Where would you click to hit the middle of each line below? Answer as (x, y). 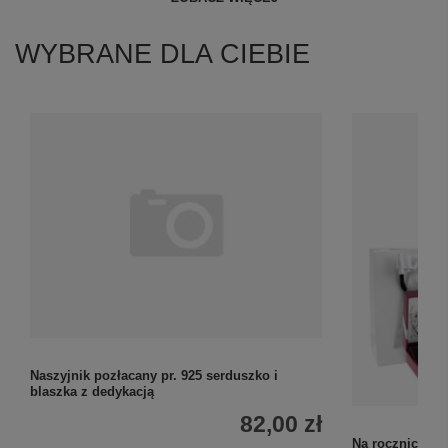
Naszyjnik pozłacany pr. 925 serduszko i (154, 376)
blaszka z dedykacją (92, 392)
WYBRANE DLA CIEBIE (162, 54)
